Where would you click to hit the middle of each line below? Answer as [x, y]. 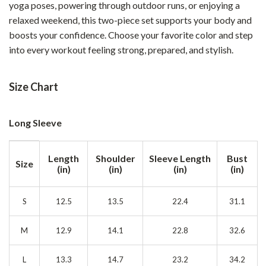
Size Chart [34, 87]
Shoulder [115, 158]
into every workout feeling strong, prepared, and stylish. [121, 50]
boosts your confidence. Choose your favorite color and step [131, 35]
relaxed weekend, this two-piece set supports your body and [130, 20]
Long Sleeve [35, 123]
